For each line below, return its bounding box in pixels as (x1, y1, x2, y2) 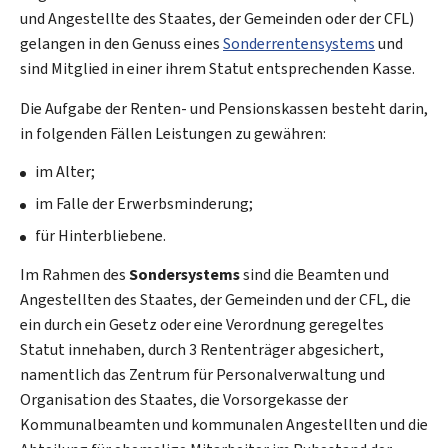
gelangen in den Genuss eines (20, 33, 223, 54)
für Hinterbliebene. (35, 225, 166, 246)
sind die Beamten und (240, 264, 389, 285)
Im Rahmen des (20, 264, 129, 285)
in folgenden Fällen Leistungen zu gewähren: (20, 123, 326, 144)
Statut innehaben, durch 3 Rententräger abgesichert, (20, 339, 384, 360)
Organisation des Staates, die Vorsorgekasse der (20, 389, 348, 410)
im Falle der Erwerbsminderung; (35, 193, 253, 214)
